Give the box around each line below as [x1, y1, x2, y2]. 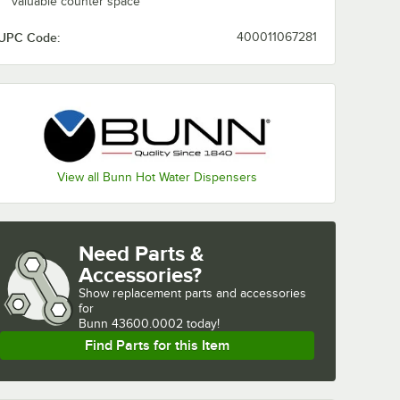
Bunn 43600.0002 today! [79, 316, 220, 330]
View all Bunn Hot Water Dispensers [57, 170, 257, 184]
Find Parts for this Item [85, 337, 229, 354]
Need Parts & [79, 240, 204, 265]
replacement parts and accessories [112, 286, 306, 300]
